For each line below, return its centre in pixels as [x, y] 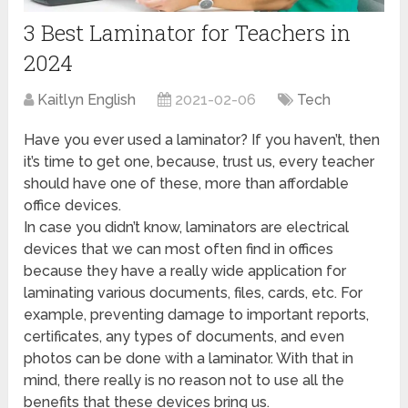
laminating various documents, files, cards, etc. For [194, 292]
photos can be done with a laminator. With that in [189, 358]
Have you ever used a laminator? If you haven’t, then [202, 139]
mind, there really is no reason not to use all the [184, 380]
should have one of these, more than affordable [187, 183]
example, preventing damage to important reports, [197, 314]
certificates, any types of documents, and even [184, 336]
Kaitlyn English [87, 99]
